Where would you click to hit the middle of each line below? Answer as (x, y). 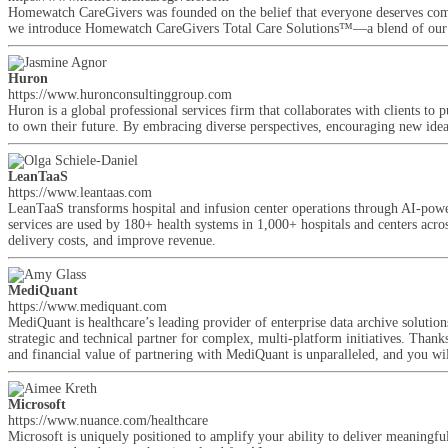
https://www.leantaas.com (80, 192)
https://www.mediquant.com (87, 306)
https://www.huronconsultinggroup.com (120, 94)
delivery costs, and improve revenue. (112, 240)
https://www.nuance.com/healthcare (108, 420)
